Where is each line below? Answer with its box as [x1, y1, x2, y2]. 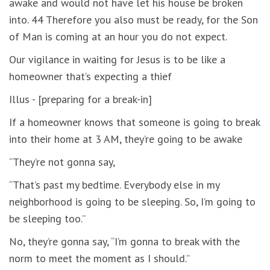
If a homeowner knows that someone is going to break [9, 115, 260, 129]
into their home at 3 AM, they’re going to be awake [9, 131, 242, 146]
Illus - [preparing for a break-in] [9, 92, 152, 106]
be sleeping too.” [9, 211, 86, 225]
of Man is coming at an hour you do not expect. [9, 29, 227, 43]
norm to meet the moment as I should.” [9, 251, 190, 265]
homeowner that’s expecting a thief [9, 69, 172, 83]
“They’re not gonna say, [9, 154, 115, 169]
